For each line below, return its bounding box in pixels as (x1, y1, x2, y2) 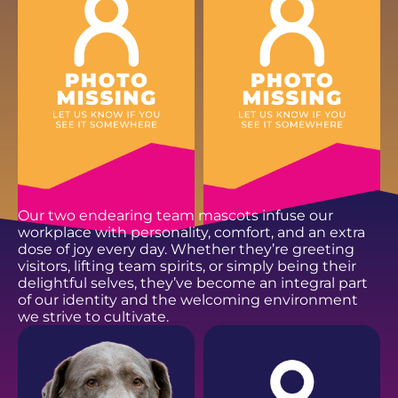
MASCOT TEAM (17, 190, 134, 208)
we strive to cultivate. (17, 308, 169, 326)
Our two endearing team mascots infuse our (17, 207, 333, 225)
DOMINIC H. (217, 330, 295, 345)
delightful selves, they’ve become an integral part (17, 275, 368, 292)
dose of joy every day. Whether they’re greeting (17, 241, 354, 259)
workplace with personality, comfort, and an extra (17, 224, 365, 242)
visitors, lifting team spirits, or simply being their (17, 258, 356, 275)
